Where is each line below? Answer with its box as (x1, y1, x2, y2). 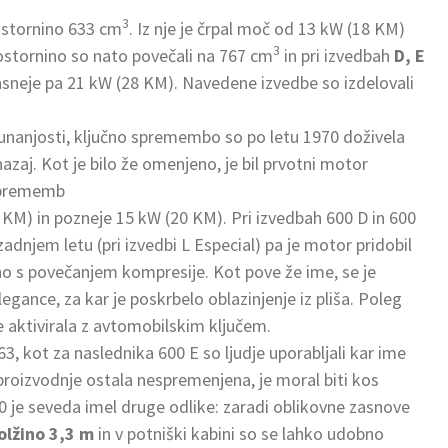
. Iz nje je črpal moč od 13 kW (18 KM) (129, 16, 405, 40)
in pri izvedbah (280, 43, 394, 67)
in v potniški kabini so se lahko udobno (98, 421, 384, 445)
